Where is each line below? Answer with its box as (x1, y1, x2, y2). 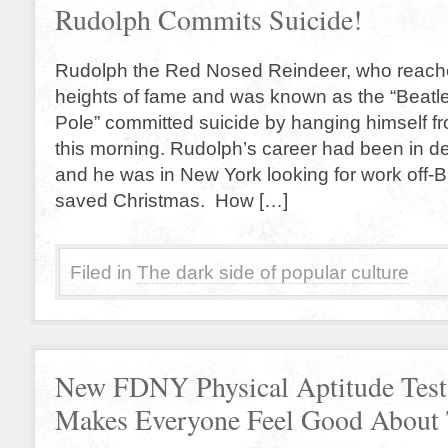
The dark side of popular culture (137, 261, 409, 283)
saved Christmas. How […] (55, 189, 288, 211)
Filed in (70, 261, 132, 283)
